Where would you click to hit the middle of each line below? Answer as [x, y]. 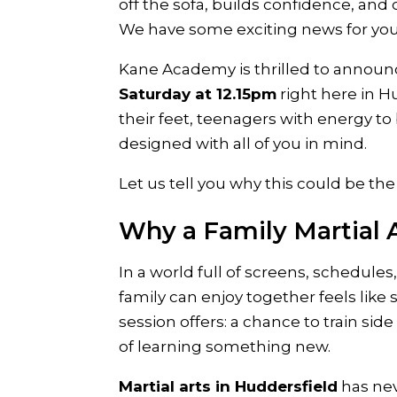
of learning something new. [225, 347]
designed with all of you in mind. [243, 144]
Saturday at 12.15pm [198, 94]
